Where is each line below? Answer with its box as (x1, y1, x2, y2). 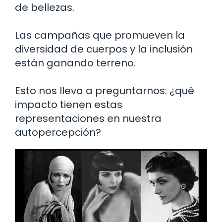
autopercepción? (15, 125, 101, 139)
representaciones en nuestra (15, 111, 162, 125)
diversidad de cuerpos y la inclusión (15, 42, 193, 56)
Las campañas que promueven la (15, 28, 185, 42)
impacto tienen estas (15, 97, 122, 111)
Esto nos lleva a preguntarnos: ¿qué (15, 83, 194, 98)
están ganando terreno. (15, 55, 136, 70)
